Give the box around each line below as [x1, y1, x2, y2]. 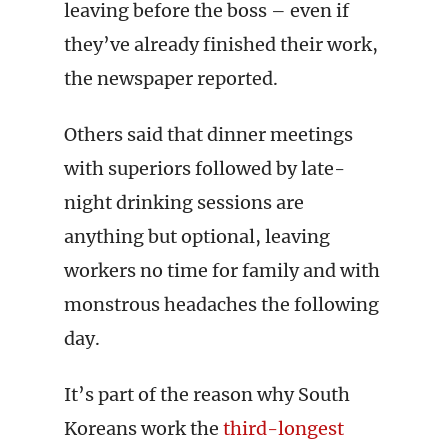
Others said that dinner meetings [64, 123, 353, 146]
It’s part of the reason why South [64, 383, 350, 406]
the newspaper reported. [64, 67, 278, 90]
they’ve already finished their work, [64, 33, 378, 56]
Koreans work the [64, 417, 223, 440]
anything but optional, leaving [64, 225, 330, 248]
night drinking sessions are [64, 191, 304, 214]
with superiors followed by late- [64, 157, 345, 180]
